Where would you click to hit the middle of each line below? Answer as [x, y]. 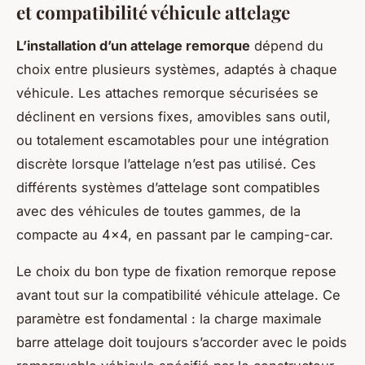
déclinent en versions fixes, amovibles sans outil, [174, 117]
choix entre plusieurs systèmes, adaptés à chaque [177, 70]
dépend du [287, 46]
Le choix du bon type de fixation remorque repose [176, 272]
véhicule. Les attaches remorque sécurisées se [167, 93]
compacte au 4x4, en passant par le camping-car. [175, 235]
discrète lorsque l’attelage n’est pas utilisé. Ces [166, 164]
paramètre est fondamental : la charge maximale [169, 319]
